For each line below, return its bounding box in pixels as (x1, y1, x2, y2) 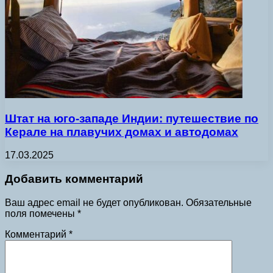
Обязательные (186, 197, 252, 208)
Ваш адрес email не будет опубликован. (5, 197, 183, 208)
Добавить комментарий (5, 172, 143, 186)
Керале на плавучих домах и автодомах (5, 125, 238, 138)
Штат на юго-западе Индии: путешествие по (5, 112, 258, 125)
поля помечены (5, 208, 77, 219)
